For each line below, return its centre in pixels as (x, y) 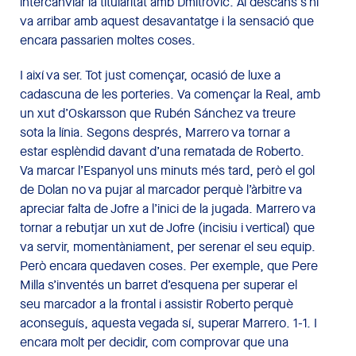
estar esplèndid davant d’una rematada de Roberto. (162, 151)
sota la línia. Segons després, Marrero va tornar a (155, 132)
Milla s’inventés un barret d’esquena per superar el (159, 284)
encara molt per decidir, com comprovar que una (154, 342)
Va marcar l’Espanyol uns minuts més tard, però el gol (167, 170)
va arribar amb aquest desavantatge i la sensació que (167, 21)
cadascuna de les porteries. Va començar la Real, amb (170, 94)
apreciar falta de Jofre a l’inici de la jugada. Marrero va (168, 208)
